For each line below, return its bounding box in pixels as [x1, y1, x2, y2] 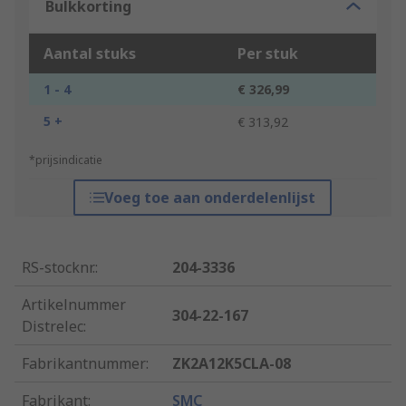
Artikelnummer [22, 295, 126, 315]
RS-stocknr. [22, 257, 95, 278]
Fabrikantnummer [22, 353, 146, 374]
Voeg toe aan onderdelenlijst [104, 188, 316, 208]
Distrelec [22, 316, 83, 337]
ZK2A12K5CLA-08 [172, 353, 292, 374]
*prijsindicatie [29, 152, 102, 169]
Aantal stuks [43, 43, 136, 64]
